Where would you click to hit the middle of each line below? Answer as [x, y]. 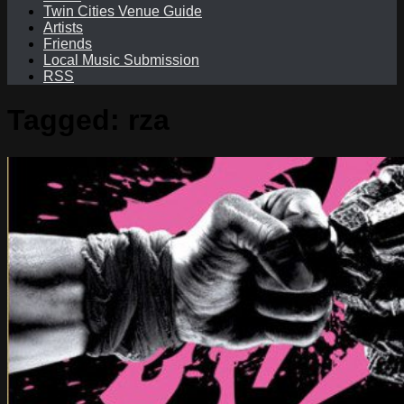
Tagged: [68, 120]
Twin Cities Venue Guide [123, 11]
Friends [68, 44]
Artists [63, 28]
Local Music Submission [121, 60]
